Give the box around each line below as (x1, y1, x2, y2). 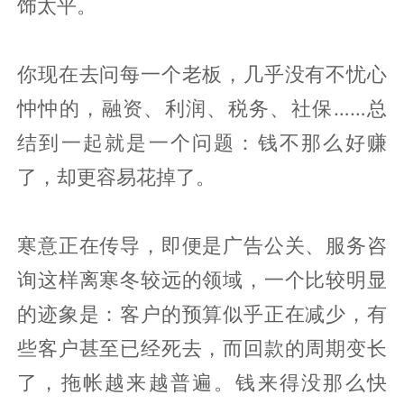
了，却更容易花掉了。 (17, 164, 216, 188)
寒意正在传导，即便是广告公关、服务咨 (17, 233, 387, 257)
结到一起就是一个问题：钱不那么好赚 (17, 130, 387, 154)
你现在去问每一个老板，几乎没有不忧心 (17, 61, 387, 86)
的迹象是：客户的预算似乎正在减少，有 (17, 301, 387, 326)
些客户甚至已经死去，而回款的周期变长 (17, 335, 387, 360)
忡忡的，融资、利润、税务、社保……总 (17, 96, 387, 120)
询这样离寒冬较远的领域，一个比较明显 (17, 267, 387, 291)
